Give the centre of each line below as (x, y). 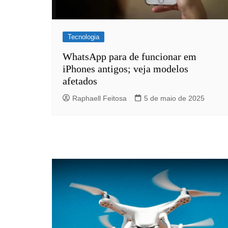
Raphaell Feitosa (99, 98)
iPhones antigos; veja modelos (125, 68)
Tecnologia (83, 37)
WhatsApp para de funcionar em (130, 56)
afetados (80, 81)
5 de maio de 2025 (174, 98)
